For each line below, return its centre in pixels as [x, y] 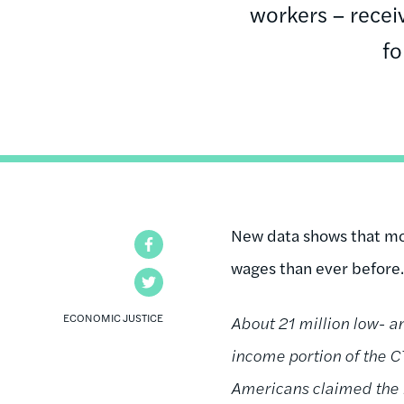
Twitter [187, 281]
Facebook [194, 243]
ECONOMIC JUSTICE [114, 317]
